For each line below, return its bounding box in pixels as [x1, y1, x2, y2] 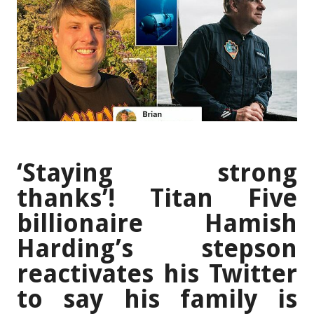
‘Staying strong [17, 158, 297, 189]
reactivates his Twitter [17, 259, 297, 289]
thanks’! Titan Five [17, 183, 297, 214]
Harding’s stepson [17, 233, 297, 264]
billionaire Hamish [17, 208, 297, 239]
